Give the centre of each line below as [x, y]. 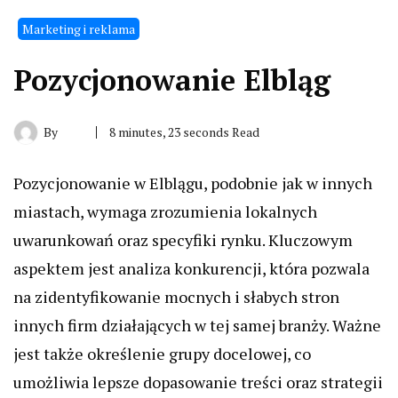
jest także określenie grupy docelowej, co [162, 354]
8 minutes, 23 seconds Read [184, 132]
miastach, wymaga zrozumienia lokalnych [165, 211]
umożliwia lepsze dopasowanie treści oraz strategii [198, 382]
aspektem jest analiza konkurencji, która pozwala [191, 268]
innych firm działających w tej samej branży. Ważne [197, 325]
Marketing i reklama [79, 29]
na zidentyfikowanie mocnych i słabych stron [176, 297]
